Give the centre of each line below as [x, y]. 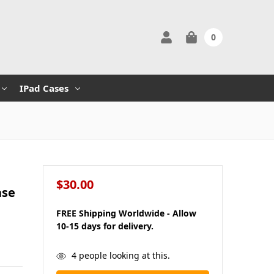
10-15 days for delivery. [105, 226]
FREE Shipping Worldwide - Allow [126, 213]
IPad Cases [44, 88]
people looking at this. [123, 255]
